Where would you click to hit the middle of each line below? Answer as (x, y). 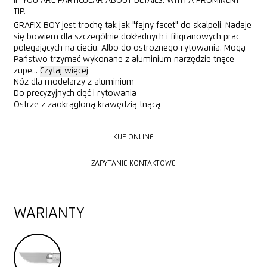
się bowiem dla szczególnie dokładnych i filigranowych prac (126, 37)
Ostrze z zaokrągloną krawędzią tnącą (87, 105)
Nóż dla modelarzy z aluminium (74, 83)
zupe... (27, 71)
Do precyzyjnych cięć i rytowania (75, 94)
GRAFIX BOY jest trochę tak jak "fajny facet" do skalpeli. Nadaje (132, 26)
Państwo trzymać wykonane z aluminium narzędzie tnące (124, 60)
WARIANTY (49, 213)
